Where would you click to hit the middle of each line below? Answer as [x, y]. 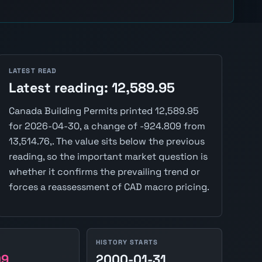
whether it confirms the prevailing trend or [104, 172]
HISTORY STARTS [127, 242]
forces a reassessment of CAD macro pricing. [109, 187]
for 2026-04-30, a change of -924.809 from [107, 126]
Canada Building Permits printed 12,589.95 [104, 111]
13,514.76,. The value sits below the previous [106, 142]
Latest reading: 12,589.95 [92, 88]
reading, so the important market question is [108, 157]
